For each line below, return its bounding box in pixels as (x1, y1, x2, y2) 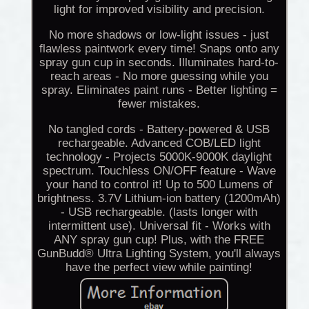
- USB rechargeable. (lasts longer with (61, 206, 258, 219)
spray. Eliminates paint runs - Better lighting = (41, 83, 277, 97)
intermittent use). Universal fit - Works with (48, 219, 270, 233)
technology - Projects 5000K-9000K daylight (46, 150, 272, 164)
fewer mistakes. (118, 97, 201, 111)
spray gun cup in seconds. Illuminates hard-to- (39, 56, 279, 70)
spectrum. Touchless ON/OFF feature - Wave (42, 164, 276, 178)
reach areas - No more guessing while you (50, 70, 268, 83)
